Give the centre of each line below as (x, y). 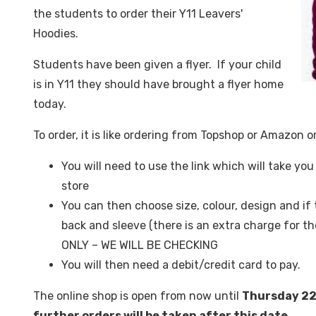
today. (50, 104)
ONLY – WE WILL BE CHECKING (140, 245)
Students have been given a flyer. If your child (157, 65)
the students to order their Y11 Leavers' (138, 14)
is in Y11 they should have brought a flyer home (158, 84)
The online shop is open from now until (138, 296)
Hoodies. (56, 34)
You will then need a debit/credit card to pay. (181, 265)
